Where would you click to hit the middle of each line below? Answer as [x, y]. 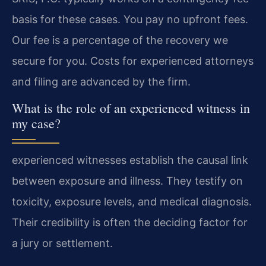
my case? [36, 123]
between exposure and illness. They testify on [127, 180]
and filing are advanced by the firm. [101, 81]
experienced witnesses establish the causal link [130, 160]
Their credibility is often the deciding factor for [130, 222]
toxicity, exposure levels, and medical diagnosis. [132, 201]
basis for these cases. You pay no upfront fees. [130, 19]
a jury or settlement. [62, 243]
